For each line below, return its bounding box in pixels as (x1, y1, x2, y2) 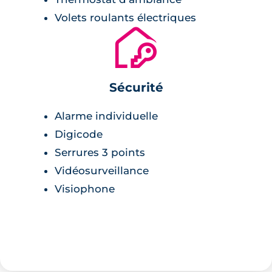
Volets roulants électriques (55, 11, 196, 24)
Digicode (55, 127, 103, 140)
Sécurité (109, 80, 163, 95)
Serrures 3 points (55, 146, 145, 158)
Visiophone (55, 182, 115, 195)
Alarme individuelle (55, 109, 158, 122)
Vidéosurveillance (55, 164, 149, 177)
